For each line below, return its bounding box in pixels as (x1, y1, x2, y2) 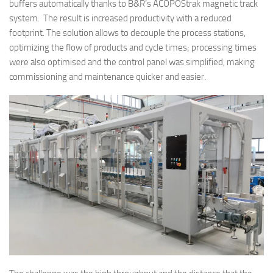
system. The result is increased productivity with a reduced (9, 13, 232, 24)
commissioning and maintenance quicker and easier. (9, 71, 206, 83)
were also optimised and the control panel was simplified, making (9, 57, 255, 68)
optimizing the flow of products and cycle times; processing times (9, 42, 257, 54)
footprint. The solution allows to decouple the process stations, (9, 27, 246, 39)
